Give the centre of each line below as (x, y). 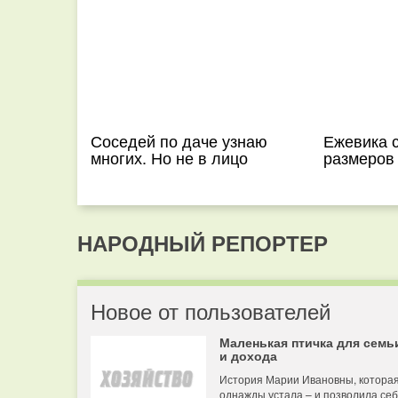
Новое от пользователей (211, 310)
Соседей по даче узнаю (179, 140)
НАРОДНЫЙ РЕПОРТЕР (203, 243)
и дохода (248, 355)
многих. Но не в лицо (169, 157)
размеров (358, 157)
